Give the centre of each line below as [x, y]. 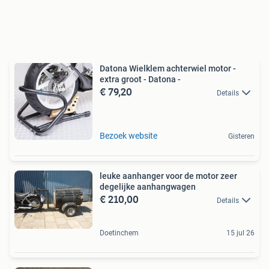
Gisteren [241, 136]
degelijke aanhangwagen [148, 186]
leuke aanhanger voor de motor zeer [168, 176]
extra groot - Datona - [140, 79]
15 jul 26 [240, 233]
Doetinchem [119, 233]
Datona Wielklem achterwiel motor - [168, 68]
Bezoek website [128, 135]
